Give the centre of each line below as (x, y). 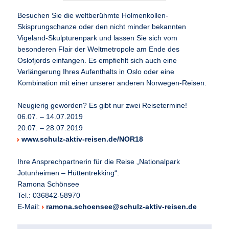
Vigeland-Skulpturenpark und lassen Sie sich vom (98, 38)
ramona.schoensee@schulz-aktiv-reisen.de (122, 207)
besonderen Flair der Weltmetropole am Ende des (99, 50)
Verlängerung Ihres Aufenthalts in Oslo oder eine (96, 72)
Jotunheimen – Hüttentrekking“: (68, 173)
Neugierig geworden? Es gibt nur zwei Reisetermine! (102, 106)
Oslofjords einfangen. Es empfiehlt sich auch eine (97, 61)
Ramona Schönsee (49, 185)
